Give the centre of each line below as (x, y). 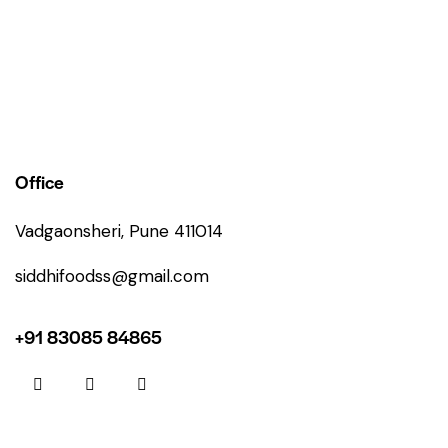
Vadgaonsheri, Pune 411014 (119, 231)
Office (39, 182)
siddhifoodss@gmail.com (112, 276)
